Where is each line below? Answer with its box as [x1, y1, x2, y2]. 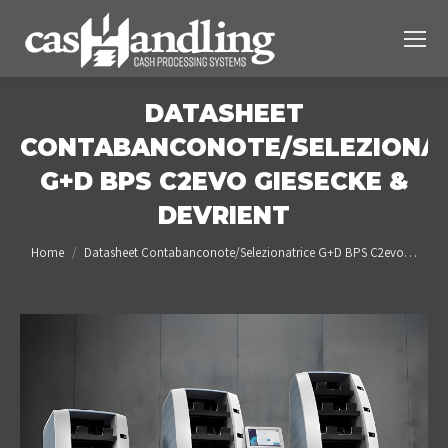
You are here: [31, 234, 110, 253]
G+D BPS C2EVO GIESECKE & [39, 167, 409, 196]
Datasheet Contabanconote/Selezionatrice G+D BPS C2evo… [84, 244, 417, 261]
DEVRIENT [158, 201, 290, 230]
